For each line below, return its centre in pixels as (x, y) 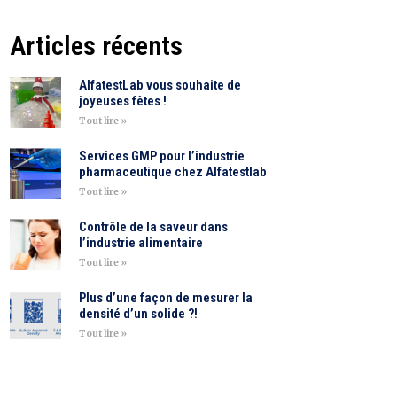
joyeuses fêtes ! (122, 101)
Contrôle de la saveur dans (153, 226)
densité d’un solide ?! (138, 313)
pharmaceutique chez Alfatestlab (172, 171)
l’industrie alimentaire (140, 242)
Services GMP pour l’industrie (161, 156)
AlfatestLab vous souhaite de (160, 85)
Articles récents (96, 45)
